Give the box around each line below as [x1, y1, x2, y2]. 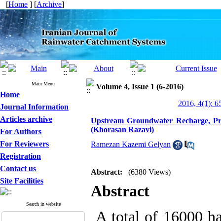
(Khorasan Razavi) [91, 125, 154, 134]
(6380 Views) [128, 168, 171, 176]
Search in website [26, 201, 61, 207]
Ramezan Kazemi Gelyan [91, 140, 171, 148]
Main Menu [32, 81, 55, 86]
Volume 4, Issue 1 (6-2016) [96, 82, 184, 91]
